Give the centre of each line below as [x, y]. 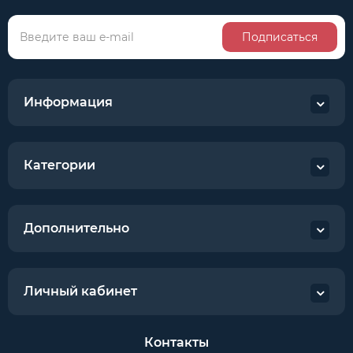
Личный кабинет [80, 291]
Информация [68, 102]
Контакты [176, 342]
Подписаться [280, 37]
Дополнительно [76, 228]
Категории [59, 165]
